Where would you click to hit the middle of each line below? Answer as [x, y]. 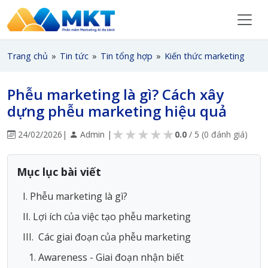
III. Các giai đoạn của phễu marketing [108, 237]
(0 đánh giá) [225, 135]
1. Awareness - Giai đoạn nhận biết [106, 257]
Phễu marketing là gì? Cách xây [115, 94]
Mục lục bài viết [59, 171]
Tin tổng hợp [127, 56]
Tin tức [74, 56]
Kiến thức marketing [205, 56]
